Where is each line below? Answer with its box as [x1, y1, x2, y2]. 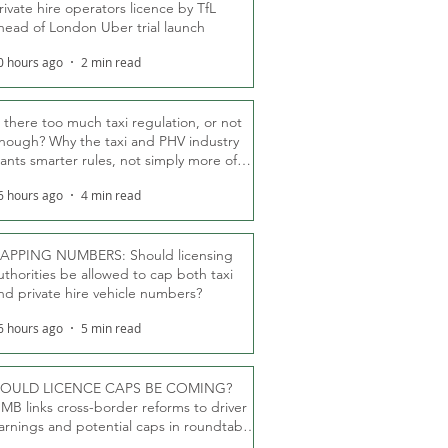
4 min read [81, 187, 141, 203]
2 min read [81, 54, 141, 70]
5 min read [81, 320, 141, 336]
